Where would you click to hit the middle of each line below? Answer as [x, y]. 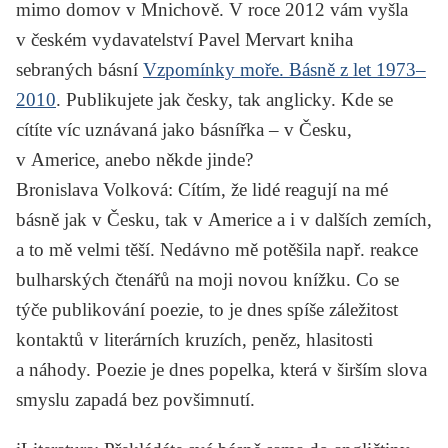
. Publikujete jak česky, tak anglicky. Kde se [224, 99]
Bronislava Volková [92, 189]
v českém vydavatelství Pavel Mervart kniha [184, 39]
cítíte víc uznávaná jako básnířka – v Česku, [184, 129]
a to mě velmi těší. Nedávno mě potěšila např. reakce [217, 249]
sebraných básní [79, 69]
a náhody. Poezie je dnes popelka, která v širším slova [221, 369]
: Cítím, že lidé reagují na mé [278, 189]
